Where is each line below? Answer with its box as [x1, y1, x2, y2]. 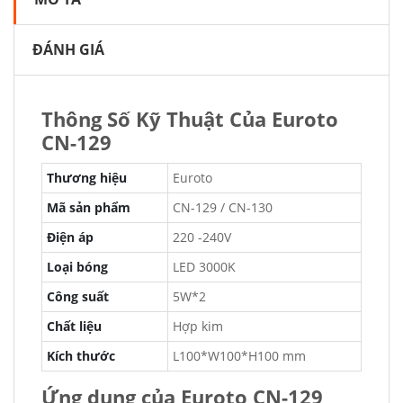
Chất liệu [47, 318, 102, 335]
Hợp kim [173, 318, 223, 335]
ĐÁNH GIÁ [32, 40, 104, 59]
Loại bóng [47, 258, 108, 275]
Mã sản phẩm [47, 199, 130, 216]
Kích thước [47, 347, 115, 364]
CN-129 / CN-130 [173, 199, 273, 216]
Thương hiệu [47, 169, 127, 186]
